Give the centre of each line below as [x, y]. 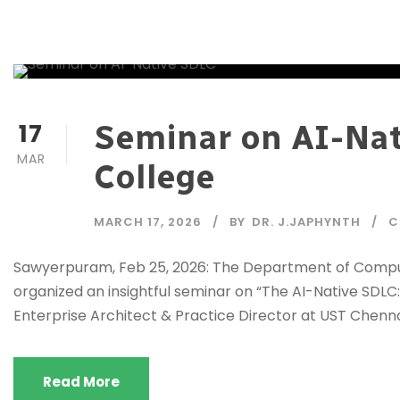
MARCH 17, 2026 [148, 222]
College [154, 177]
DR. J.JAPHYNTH [306, 222]
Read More [81, 382]
